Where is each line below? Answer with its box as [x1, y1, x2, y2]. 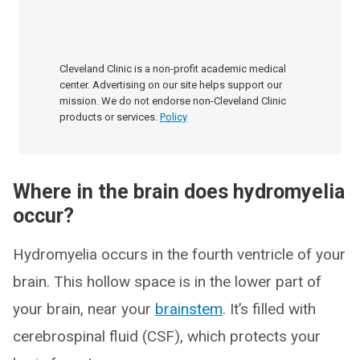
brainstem [155, 300, 223, 318]
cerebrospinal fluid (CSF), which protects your [13, 327, 321, 346]
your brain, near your [13, 300, 155, 318]
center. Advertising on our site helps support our [59, 79, 282, 91]
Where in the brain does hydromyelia [13, 180, 345, 203]
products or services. [59, 111, 157, 123]
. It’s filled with [223, 300, 316, 318]
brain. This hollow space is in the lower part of [13, 272, 321, 291]
